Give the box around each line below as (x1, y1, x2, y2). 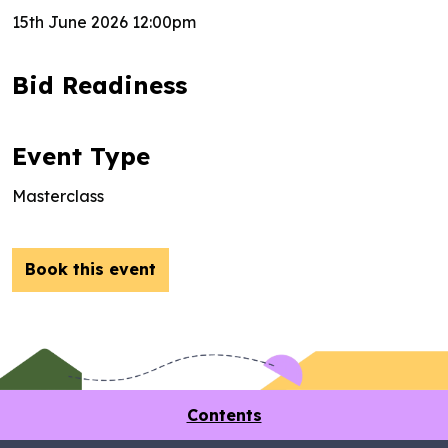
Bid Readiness (12, 70, 187, 100)
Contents (186, 405, 262, 426)
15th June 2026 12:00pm (12, 12, 196, 32)
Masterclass (12, 186, 104, 206)
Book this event (25, 259, 156, 279)
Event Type (12, 141, 150, 171)
